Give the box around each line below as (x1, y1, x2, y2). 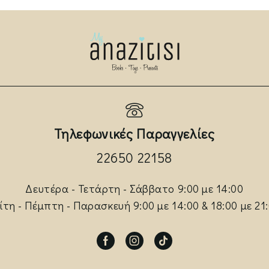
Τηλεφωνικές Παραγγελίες (54, 124, 215, 142)
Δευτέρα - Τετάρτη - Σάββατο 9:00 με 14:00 (25, 181, 244, 196)
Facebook (104, 241, 144, 254)
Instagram (133, 241, 177, 254)
